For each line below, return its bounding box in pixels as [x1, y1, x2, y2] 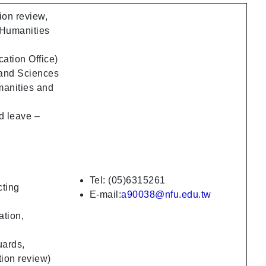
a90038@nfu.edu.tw [121, 189, 211, 199]
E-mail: [89, 189, 122, 199]
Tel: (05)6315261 [89, 175, 166, 185]
